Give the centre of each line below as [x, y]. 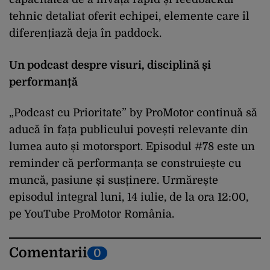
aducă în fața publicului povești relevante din [129, 130]
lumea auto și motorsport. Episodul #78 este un [132, 147]
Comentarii [48, 253]
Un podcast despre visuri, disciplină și [110, 65]
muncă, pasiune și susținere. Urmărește [114, 181]
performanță [43, 82]
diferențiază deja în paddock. [85, 33]
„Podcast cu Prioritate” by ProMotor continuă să [133, 113]
